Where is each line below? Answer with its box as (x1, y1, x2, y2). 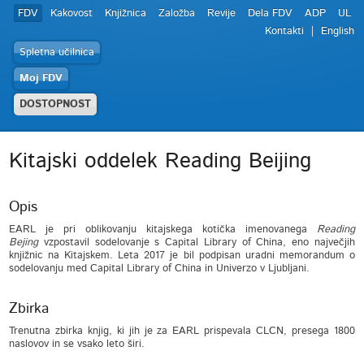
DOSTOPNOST (19, 99, 91, 110)
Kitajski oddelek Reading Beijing (9, 150, 312, 171)
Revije (207, 8, 236, 19)
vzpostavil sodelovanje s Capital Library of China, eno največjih (38, 237, 355, 248)
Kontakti (265, 26, 304, 37)
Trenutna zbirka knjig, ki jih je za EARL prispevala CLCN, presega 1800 (9, 326, 355, 336)
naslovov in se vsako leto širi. (9, 339, 152, 349)
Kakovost (50, 8, 93, 19)
